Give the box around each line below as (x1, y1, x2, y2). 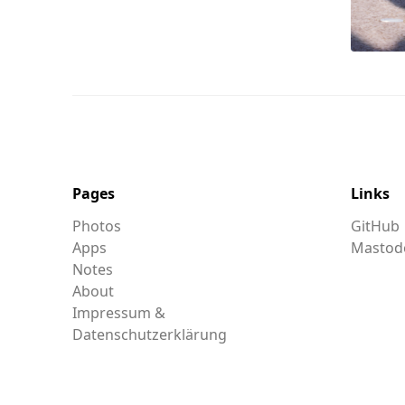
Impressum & (72, 303, 165, 324)
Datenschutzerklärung (72, 325, 227, 345)
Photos (72, 216, 121, 237)
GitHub (350, 216, 400, 237)
